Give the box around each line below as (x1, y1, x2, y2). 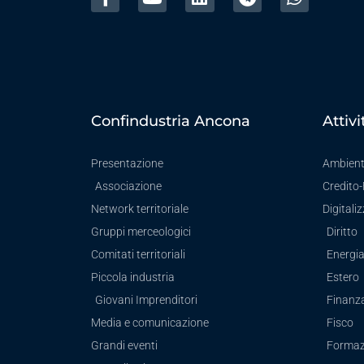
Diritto (327, 225, 357, 239)
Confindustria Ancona (91, 112, 250, 131)
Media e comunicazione (91, 316, 209, 330)
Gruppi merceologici (91, 225, 191, 239)
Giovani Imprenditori (95, 293, 197, 307)
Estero (327, 271, 359, 284)
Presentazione (91, 157, 163, 171)
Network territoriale (91, 202, 188, 216)
